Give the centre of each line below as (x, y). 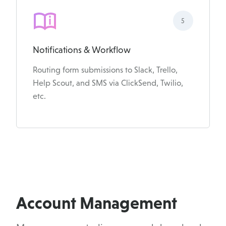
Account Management (97, 203)
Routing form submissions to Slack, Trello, (105, 70)
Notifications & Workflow (82, 50)
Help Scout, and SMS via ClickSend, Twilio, (108, 83)
